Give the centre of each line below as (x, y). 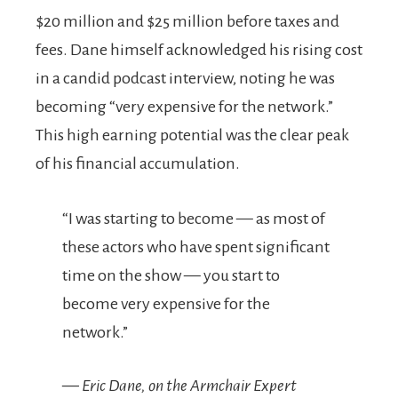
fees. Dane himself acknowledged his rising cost (199, 49)
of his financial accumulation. (138, 163)
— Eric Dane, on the (126, 385)
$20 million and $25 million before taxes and (187, 21)
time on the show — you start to (171, 275)
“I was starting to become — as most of (194, 218)
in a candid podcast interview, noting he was (185, 78)
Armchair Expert (243, 385)
